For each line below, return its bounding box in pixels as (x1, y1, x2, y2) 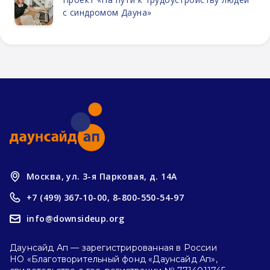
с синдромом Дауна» (63, 6, 152, 18)
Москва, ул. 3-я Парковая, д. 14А (27, 171, 177, 182)
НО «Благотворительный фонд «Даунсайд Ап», (10, 254, 218, 265)
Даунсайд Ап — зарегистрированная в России (10, 242, 217, 253)
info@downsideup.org (27, 213, 124, 224)
